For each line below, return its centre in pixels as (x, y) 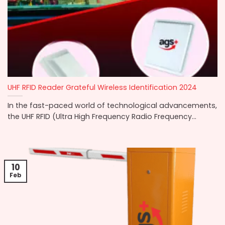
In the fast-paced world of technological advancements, (112, 105)
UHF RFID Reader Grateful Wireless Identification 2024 (102, 87)
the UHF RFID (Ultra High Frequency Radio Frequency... (102, 116)
